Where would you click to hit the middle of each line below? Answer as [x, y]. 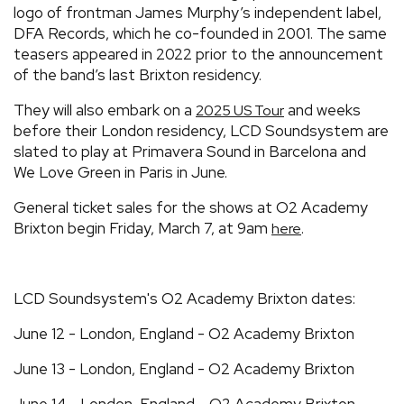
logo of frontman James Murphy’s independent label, [197, 12]
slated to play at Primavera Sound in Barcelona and [190, 151]
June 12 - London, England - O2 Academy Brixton [184, 333]
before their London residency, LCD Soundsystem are [201, 130]
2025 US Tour [240, 110]
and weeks [322, 110]
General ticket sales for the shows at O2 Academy [191, 207]
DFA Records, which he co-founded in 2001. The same [200, 33]
